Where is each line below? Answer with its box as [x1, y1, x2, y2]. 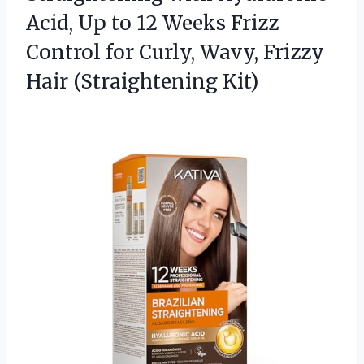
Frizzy [263, 40, 324, 66]
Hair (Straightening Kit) [26, 69, 258, 95]
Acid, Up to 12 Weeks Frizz [26, 11, 279, 37]
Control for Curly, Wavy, [26, 40, 263, 66]
